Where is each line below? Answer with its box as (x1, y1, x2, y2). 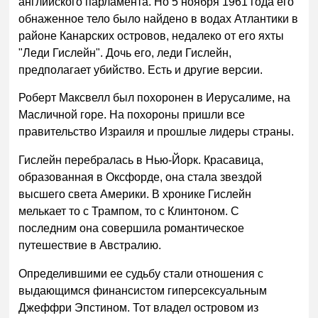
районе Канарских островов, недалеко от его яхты (18, 29, 285, 42)
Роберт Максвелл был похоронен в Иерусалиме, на (18, 92, 291, 104)
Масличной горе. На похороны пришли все (18, 109, 246, 121)
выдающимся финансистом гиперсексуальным (18, 285, 268, 297)
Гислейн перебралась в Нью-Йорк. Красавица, (18, 154, 264, 167)
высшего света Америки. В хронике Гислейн (18, 188, 252, 201)
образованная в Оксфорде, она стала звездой (18, 171, 263, 184)
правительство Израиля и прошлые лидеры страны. (18, 126, 295, 138)
